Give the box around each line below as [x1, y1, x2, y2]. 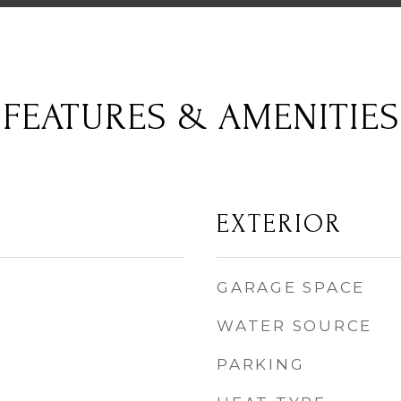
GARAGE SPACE [217, 278, 365, 296]
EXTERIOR [217, 209, 342, 238]
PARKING [217, 355, 305, 373]
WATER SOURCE [217, 317, 372, 335]
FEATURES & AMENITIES [2, 96, 399, 139]
